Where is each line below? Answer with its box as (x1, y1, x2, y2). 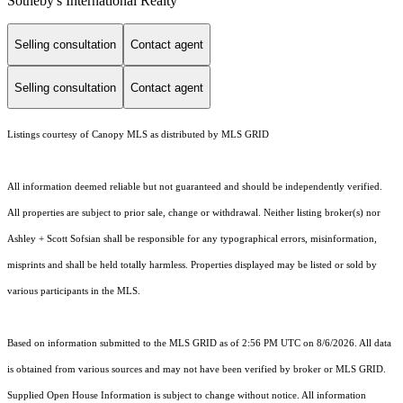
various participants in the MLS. (7, 286, 140, 297)
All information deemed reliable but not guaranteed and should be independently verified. (7, 182, 382, 193)
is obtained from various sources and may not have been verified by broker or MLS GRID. (7, 364, 386, 375)
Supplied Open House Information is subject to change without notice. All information (7, 390, 366, 401)
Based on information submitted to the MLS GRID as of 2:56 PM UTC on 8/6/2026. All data (7, 338, 391, 349)
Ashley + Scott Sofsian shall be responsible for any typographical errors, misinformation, (7, 234, 377, 245)
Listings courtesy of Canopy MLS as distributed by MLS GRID (7, 130, 269, 140)
